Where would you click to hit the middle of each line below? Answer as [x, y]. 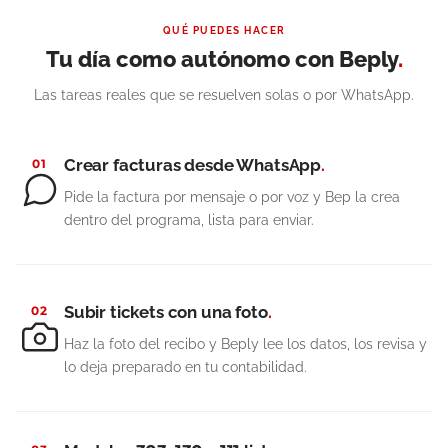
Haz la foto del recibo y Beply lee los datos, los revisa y [245, 344]
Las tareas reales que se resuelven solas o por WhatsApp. [224, 95]
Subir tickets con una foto [166, 312]
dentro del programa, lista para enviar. [189, 220]
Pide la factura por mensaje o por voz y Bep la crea [232, 197]
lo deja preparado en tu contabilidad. [185, 367]
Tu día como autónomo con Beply [221, 59]
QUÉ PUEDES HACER [224, 30]
